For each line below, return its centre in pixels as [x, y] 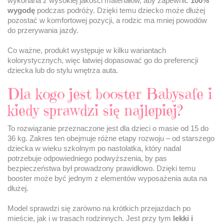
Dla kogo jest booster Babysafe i [110, 94]
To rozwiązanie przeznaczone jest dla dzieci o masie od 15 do [108, 128]
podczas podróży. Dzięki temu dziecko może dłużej [120, 10]
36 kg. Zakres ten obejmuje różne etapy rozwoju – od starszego [111, 138]
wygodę [21, 10]
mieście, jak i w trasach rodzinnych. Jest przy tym [90, 218]
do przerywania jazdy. [43, 30]
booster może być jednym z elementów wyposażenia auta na [107, 178]
